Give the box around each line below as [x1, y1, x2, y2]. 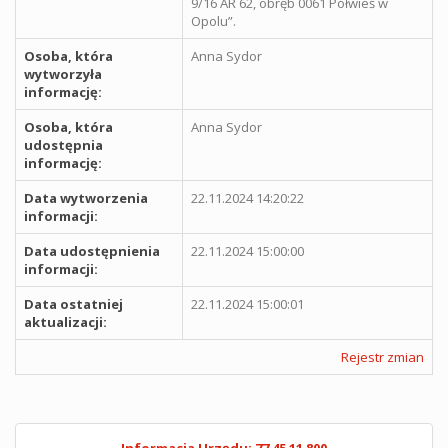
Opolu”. [191, 11, 236, 30]
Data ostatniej [24, 294, 123, 313]
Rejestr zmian [341, 347, 424, 366]
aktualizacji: [24, 312, 107, 331]
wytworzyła [24, 64, 102, 83]
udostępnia [24, 135, 103, 154]
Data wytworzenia [24, 188, 148, 207]
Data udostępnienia [24, 241, 160, 260]
